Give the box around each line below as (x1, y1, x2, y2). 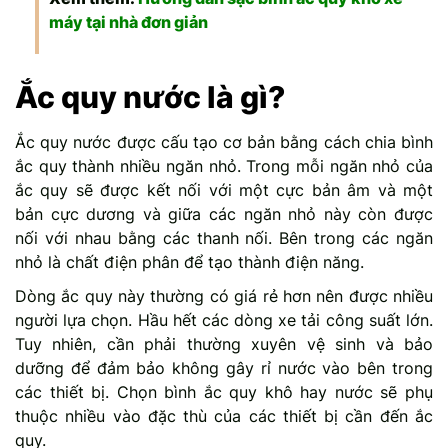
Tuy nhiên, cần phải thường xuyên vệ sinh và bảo (15, 333, 433, 354)
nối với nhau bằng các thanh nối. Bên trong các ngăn (15, 227, 433, 248)
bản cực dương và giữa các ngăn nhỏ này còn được (15, 203, 433, 224)
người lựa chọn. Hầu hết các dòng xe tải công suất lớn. (15, 309, 433, 330)
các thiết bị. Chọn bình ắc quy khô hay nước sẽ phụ (15, 381, 433, 402)
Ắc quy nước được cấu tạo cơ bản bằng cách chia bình (15, 131, 433, 152)
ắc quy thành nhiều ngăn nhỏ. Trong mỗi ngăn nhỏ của (15, 155, 433, 176)
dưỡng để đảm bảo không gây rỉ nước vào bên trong (15, 357, 433, 378)
